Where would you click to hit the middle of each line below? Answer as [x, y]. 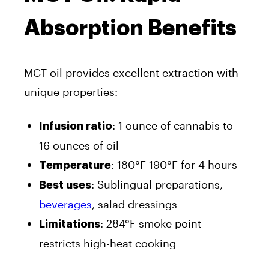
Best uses [65, 185]
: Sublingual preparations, [157, 184]
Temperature [75, 165]
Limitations [70, 224]
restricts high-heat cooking [107, 243]
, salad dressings [134, 204]
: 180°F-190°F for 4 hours [174, 164]
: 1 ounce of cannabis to [173, 125]
